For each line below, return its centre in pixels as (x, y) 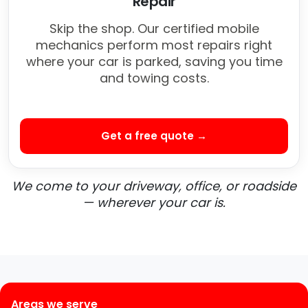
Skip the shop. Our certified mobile (154, 29)
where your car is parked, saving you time (154, 62)
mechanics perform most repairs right (154, 45)
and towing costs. (154, 78)
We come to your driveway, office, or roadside (154, 186)
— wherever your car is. (154, 203)
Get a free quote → (154, 136)
